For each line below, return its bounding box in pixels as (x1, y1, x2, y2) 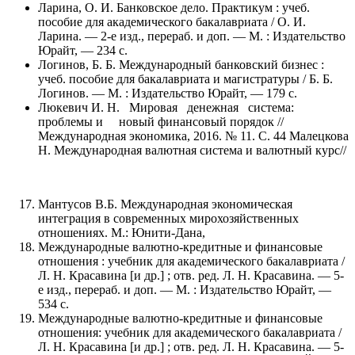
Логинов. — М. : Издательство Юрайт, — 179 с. (38, 86, 297, 100)
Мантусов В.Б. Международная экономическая (38, 197, 292, 211)
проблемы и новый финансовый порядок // (38, 114, 284, 128)
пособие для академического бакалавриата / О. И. (38, 14, 306, 29)
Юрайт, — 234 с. (38, 43, 128, 57)
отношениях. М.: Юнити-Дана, (38, 225, 205, 239)
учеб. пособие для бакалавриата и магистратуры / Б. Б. (38, 71, 333, 86)
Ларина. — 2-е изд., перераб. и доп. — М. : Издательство (38, 29, 345, 43)
